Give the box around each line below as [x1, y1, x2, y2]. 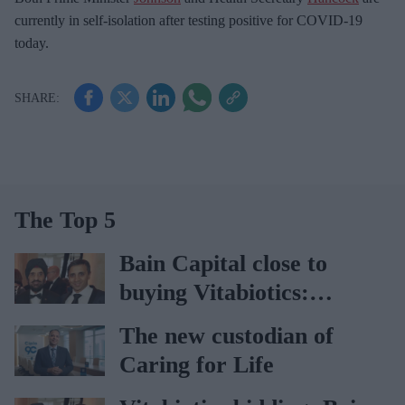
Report [119, 308, 191, 334]
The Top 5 [14, 207, 116, 233]
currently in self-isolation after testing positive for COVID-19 [14, 13, 363, 28]
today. [14, 35, 49, 51]
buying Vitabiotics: [119, 279, 309, 306]
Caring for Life [119, 352, 274, 378]
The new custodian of [119, 323, 334, 349]
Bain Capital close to [119, 250, 327, 277]
